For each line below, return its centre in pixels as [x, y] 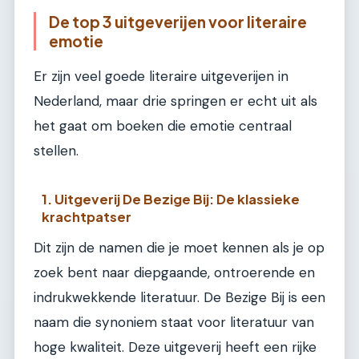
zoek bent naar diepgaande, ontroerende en [174, 272]
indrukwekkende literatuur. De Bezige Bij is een [179, 297]
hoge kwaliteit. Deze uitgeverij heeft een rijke [175, 347]
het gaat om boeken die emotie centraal [163, 126]
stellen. [56, 151]
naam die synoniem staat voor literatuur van [174, 322]
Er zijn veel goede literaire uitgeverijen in [161, 77]
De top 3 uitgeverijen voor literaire [178, 21]
